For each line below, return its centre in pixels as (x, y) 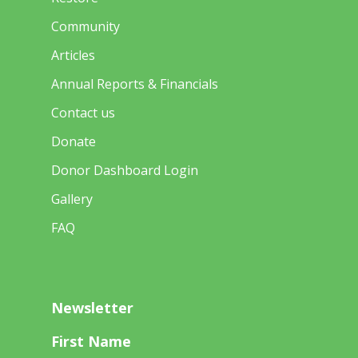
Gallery (72, 199)
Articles (73, 55)
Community (86, 26)
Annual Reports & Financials (135, 84)
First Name (91, 341)
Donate (74, 141)
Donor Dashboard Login (125, 170)
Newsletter (92, 308)
